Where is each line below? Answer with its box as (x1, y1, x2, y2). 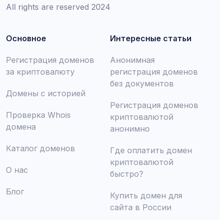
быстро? (110, 169, 143, 179)
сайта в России (110, 202, 171, 212)
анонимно (110, 124, 150, 134)
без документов (110, 79, 174, 88)
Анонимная (110, 55, 155, 65)
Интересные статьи (110, 33, 192, 43)
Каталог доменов (6, 143, 75, 153)
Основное (6, 33, 46, 43)
